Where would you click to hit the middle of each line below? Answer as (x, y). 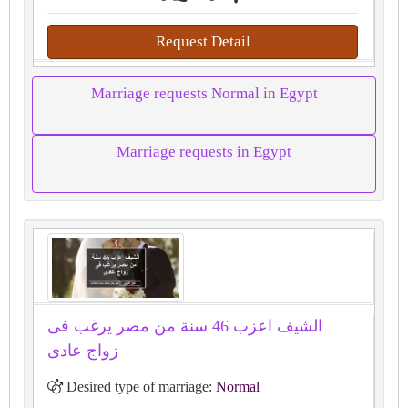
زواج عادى (83, 351)
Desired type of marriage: (139, 387)
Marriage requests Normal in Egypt (204, 93)
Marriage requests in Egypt (204, 151)
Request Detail (203, 41)
